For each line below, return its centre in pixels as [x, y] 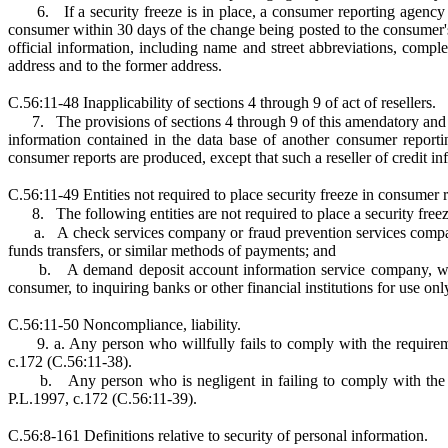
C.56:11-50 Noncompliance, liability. [124, 324]
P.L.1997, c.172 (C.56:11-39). [102, 398]
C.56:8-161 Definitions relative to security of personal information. [218, 435]
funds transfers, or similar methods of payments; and [172, 250]
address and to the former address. [115, 65]
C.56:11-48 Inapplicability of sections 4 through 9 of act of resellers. [222, 102]
